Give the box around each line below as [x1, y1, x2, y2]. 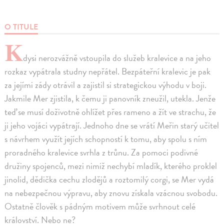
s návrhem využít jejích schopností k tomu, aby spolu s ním [4, 131, 207, 145]
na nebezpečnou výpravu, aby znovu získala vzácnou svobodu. [4, 185, 218, 199]
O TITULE [4, 20, 38, 33]
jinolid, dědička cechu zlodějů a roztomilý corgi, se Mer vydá [4, 172, 214, 186]
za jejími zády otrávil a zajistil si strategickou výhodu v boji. [4, 77, 207, 91]
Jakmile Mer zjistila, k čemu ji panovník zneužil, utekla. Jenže [4, 91, 216, 105]
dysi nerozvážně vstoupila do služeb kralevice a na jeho [23, 50, 211, 64]
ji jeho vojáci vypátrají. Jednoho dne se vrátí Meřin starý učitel [4, 118, 219, 132]
